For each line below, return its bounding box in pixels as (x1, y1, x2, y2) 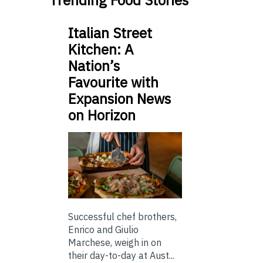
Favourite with (68, 73, 159, 92)
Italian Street (68, 23, 152, 43)
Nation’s (68, 56, 120, 76)
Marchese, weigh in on (68, 236, 161, 248)
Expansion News (68, 89, 171, 109)
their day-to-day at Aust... (68, 249, 174, 261)
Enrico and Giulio (68, 223, 139, 235)
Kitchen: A (68, 40, 133, 59)
